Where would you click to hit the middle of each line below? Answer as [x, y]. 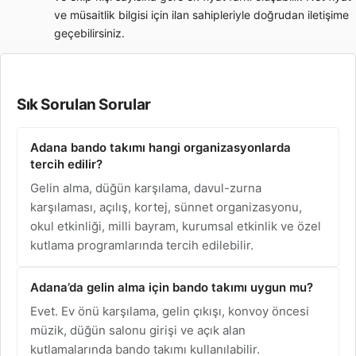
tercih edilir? [66, 164]
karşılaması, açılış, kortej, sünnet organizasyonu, [166, 207]
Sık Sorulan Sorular [84, 104]
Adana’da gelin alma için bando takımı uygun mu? [172, 287]
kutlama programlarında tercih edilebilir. [142, 245]
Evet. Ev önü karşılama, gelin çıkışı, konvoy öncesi [170, 311]
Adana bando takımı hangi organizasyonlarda [161, 147]
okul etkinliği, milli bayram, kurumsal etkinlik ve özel [176, 226]
